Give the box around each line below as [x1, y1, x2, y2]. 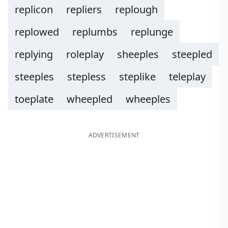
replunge [131, 25, 173, 39]
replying [15, 47, 53, 61]
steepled [172, 47, 212, 61]
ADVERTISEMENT [88, 131, 140, 139]
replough [115, 3, 158, 16]
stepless [67, 70, 106, 83]
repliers [66, 3, 102, 16]
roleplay [66, 47, 104, 61]
